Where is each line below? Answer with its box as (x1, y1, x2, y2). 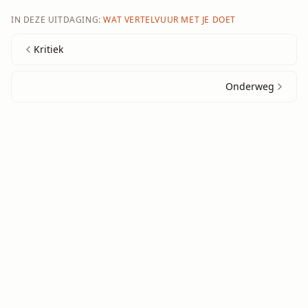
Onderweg (225, 80, 274, 93)
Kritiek (34, 43, 63, 56)
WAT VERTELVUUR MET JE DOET (103, 14, 236, 26)
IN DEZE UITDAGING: (11, 14, 101, 26)
